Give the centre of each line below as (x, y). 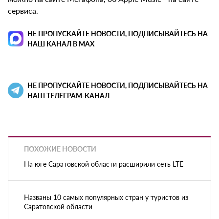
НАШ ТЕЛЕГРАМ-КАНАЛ (68, 96)
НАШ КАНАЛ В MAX (61, 44)
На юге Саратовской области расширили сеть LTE (104, 164)
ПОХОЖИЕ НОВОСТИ (60, 149)
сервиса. (23, 11)
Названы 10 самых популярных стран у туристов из (106, 197)
